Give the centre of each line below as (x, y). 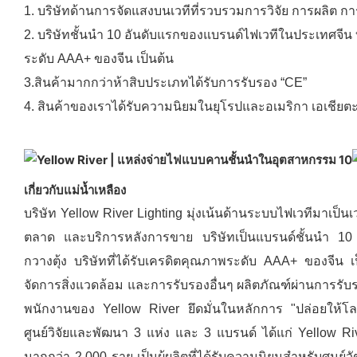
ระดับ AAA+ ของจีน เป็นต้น (99, 58)
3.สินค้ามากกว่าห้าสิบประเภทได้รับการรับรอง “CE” (165, 82)
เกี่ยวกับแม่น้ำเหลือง (75, 190)
